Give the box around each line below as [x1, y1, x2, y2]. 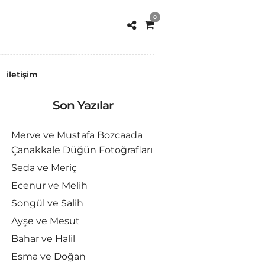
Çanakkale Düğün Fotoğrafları [11, 144, 153, 156]
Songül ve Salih [11, 198, 83, 209]
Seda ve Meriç [11, 162, 77, 173]
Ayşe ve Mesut [11, 215, 80, 227]
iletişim [7, 69, 38, 80]
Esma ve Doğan [11, 251, 86, 262]
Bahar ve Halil [11, 233, 75, 244]
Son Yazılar [52, 98, 113, 112]
